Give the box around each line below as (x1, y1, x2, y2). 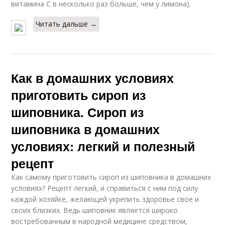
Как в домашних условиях (11, 69, 174, 87)
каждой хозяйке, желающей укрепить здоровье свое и (11, 194, 199, 204)
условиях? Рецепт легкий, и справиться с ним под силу (11, 183, 198, 193)
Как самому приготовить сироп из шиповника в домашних (11, 172, 211, 182)
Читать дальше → (36, 19, 97, 29)
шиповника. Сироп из (11, 103, 144, 121)
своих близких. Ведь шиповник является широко (11, 205, 178, 215)
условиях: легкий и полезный (11, 137, 195, 155)
